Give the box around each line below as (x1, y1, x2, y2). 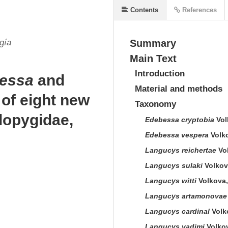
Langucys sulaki (145, 161, 203, 169)
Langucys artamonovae (145, 192, 227, 200)
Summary (130, 38, 176, 49)
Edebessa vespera (145, 131, 209, 139)
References (180, 6, 217, 14)
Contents (128, 6, 158, 14)
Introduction (135, 69, 185, 78)
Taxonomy (135, 99, 176, 109)
